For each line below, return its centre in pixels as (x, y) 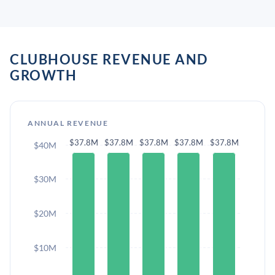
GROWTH (43, 75)
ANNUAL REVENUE (68, 123)
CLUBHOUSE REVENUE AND (109, 59)
